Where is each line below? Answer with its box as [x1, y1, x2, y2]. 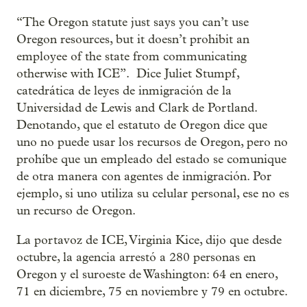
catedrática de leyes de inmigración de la [16, 84, 232, 98]
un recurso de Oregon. [16, 204, 136, 218]
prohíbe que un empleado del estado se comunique [16, 152, 286, 167]
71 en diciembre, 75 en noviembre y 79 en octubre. [16, 284, 288, 299]
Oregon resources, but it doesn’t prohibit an [16, 32, 249, 47]
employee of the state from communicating [16, 49, 247, 64]
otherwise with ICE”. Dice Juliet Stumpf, [16, 66, 239, 81]
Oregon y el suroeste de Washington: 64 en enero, [16, 267, 278, 282]
